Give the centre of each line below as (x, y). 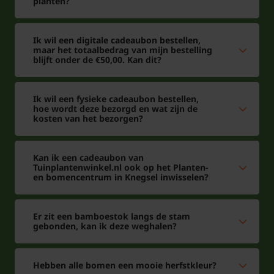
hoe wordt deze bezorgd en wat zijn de (115, 109)
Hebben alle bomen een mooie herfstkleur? (125, 265)
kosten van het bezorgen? (88, 119)
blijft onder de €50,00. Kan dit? (97, 60)
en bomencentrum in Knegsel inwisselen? (121, 177)
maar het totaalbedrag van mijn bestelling (123, 50)
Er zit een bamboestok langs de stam (112, 217)
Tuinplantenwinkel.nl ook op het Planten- (120, 168)
